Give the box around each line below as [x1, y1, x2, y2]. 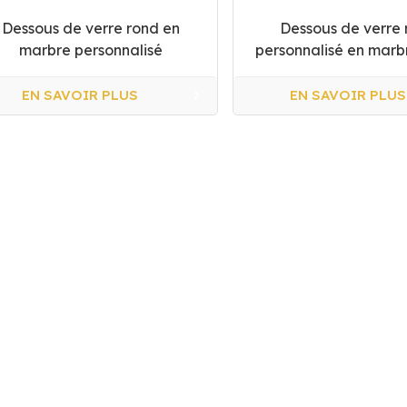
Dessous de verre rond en [2, 18, 181, 37]
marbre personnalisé [19, 40, 164, 59]
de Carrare [319, 62, 398, 81]
